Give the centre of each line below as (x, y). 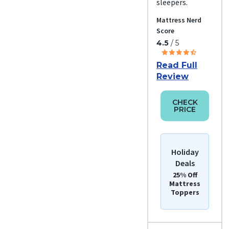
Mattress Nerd (179, 20)
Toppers (185, 192)
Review (172, 76)
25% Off (185, 175)
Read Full (177, 65)
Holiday (185, 152)
